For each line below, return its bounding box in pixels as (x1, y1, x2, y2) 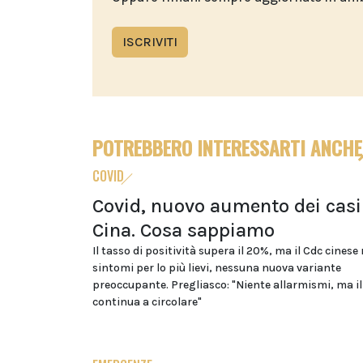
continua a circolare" (92, 294, 202, 309)
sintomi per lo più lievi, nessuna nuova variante (92, 260, 341, 275)
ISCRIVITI (122, 33, 177, 49)
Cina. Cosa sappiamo (92, 218, 275, 241)
